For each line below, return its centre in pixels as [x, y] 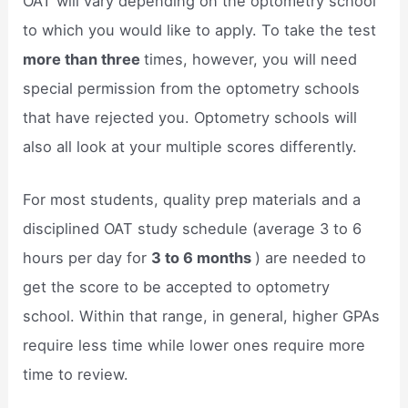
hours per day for [87, 257]
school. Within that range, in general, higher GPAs [202, 316]
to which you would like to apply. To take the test [200, 30]
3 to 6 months [204, 257]
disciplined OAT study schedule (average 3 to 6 [193, 228]
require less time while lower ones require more [194, 345]
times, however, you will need [251, 59]
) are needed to [311, 257]
